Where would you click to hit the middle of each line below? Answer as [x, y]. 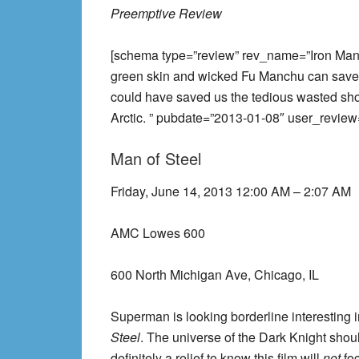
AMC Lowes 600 [158, 233]
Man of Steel [156, 158]
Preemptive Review [166, 13]
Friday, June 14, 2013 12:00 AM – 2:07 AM [231, 191]
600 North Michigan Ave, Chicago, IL [215, 274]
